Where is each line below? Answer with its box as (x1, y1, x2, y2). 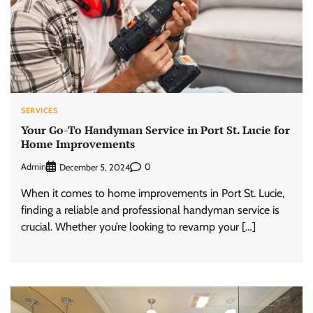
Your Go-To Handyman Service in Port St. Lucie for (21, 122, 290, 138)
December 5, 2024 (59, 161, 130, 173)
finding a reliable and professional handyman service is (21, 203, 279, 217)
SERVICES (21, 105, 57, 116)
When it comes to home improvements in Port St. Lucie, (21, 186, 284, 200)
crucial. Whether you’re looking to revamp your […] (21, 219, 256, 233)
